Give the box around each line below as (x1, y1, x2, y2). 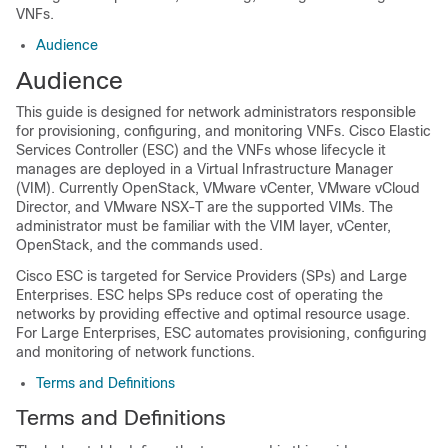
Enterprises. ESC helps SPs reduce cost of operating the (16, 287, 383, 303)
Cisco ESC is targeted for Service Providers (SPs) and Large (16, 268, 407, 284)
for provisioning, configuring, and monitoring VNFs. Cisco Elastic (16, 123, 431, 139)
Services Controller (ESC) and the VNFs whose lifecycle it (16, 142, 386, 158)
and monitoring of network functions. (16, 344, 255, 360)
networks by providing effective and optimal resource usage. (16, 306, 410, 322)
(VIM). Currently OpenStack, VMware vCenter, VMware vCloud (16, 180, 420, 196)
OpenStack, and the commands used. (16, 237, 263, 253)
